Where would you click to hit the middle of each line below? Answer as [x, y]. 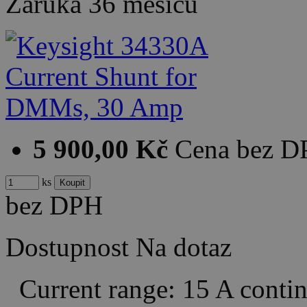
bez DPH [54, 206]
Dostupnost [67, 247]
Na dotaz [184, 247]
